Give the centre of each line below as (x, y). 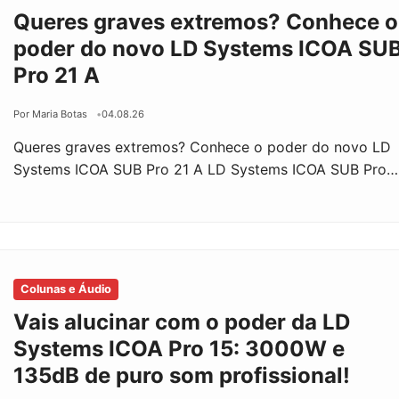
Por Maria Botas (51, 114)
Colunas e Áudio (66, 289)
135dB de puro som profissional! (182, 375)
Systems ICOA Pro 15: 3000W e (179, 348)
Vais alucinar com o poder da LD (182, 322)
